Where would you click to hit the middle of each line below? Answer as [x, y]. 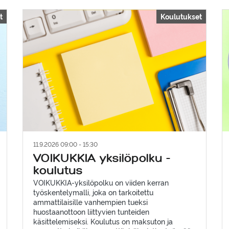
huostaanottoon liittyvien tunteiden [91, 212]
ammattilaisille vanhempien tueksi [90, 202]
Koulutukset [181, 16]
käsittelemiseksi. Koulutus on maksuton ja [103, 221]
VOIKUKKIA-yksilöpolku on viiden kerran [101, 182]
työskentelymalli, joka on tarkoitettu [93, 192]
